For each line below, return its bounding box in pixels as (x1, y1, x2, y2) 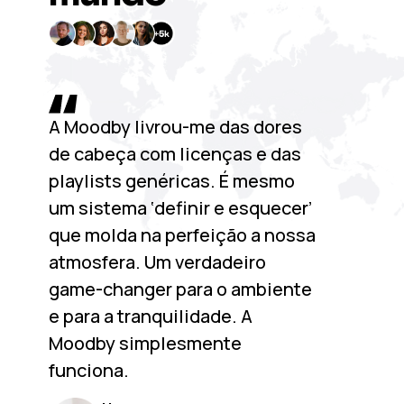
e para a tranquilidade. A (48, 304, 252, 328)
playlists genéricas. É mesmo (48, 169, 295, 193)
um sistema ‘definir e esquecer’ (48, 196, 312, 220)
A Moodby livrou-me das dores (48, 115, 302, 139)
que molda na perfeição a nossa (48, 223, 316, 247)
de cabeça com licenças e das (48, 142, 301, 166)
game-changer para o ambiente (48, 277, 312, 301)
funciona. (48, 358, 129, 382)
